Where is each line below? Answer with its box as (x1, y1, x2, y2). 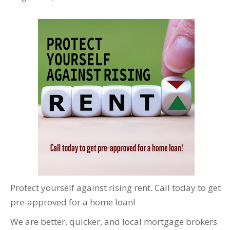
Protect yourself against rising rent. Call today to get (10, 182, 221, 194)
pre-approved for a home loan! (10, 196, 135, 208)
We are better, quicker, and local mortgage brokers (10, 216, 217, 228)
